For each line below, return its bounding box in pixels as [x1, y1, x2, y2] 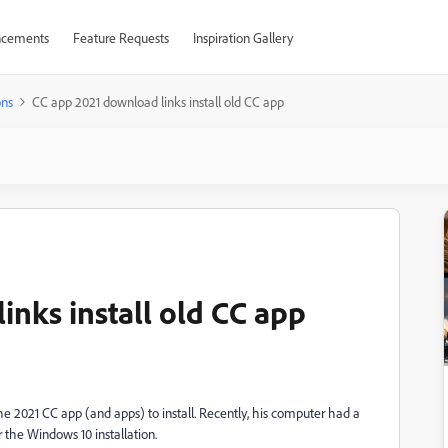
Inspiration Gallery [192, 29, 293, 46]
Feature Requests [72, 29, 169, 46]
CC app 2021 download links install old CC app [32, 93, 284, 110]
